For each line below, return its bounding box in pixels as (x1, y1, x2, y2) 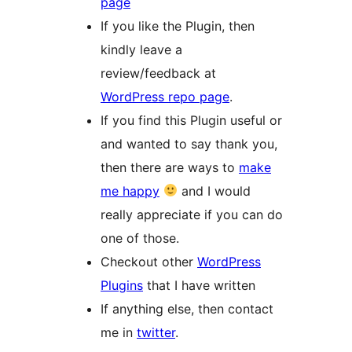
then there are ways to (101, 159, 239, 175)
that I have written (143, 277, 255, 293)
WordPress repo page (101, 88, 229, 104)
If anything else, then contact (101, 300, 273, 317)
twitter (137, 324, 175, 340)
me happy (101, 182, 159, 199)
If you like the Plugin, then (101, 17, 255, 34)
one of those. (101, 229, 179, 246)
